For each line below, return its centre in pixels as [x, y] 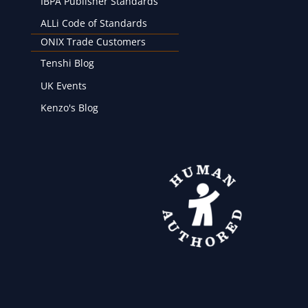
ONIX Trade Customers [93, 42]
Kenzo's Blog [69, 108]
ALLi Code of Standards [93, 23]
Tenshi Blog [67, 63]
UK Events [63, 85]
